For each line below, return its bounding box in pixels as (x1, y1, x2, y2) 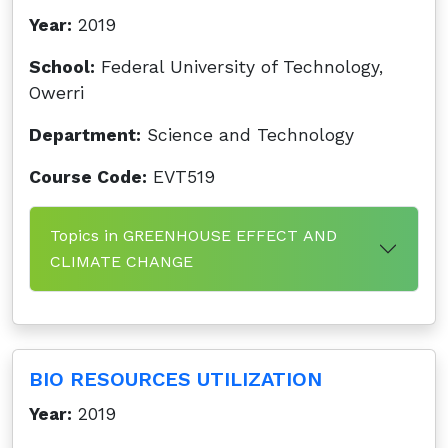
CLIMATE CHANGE (50, 252, 193, 271)
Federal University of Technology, (95, 57, 383, 77)
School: (29, 57, 95, 77)
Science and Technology (141, 125, 354, 145)
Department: (29, 125, 141, 145)
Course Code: (29, 167, 147, 187)
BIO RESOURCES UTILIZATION (29, 367, 322, 391)
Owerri (29, 83, 84, 103)
